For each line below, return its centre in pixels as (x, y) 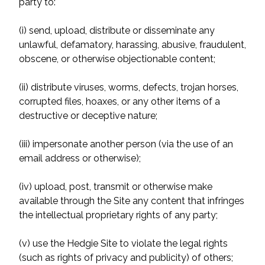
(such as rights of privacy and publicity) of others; (126, 258)
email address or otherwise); (80, 158)
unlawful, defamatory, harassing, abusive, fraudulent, (132, 45)
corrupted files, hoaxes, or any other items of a (119, 101)
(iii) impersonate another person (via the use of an (126, 144)
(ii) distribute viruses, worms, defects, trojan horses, (129, 87)
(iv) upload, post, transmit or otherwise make (116, 187)
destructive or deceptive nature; (88, 116)
